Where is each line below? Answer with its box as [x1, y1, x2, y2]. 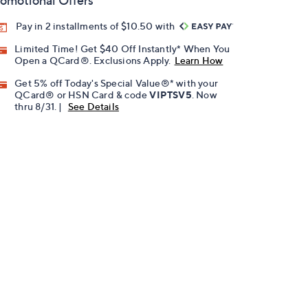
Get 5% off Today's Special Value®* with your [14, 77, 219, 89]
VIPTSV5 [149, 89, 192, 101]
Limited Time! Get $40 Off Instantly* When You [14, 43, 230, 55]
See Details [67, 100, 120, 113]
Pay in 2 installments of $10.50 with [16, 20, 177, 32]
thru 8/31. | [14, 100, 65, 113]
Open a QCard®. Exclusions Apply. [14, 54, 171, 67]
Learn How [174, 54, 223, 67]
